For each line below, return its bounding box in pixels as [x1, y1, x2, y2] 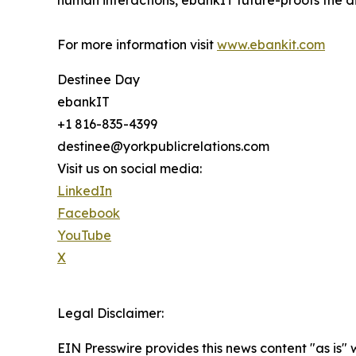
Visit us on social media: [57, 161, 202, 176]
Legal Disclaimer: [57, 305, 164, 321]
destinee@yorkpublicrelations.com [57, 138, 269, 154]
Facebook [57, 205, 120, 221]
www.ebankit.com [217, 37, 325, 52]
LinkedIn [57, 183, 112, 199]
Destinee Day [57, 72, 140, 87]
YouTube [57, 227, 111, 243]
